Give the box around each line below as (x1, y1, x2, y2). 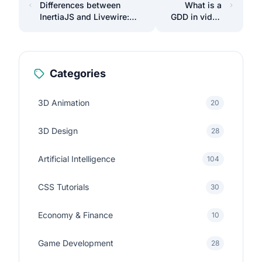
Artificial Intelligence (38, 154, 115, 164)
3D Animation (38, 98, 89, 108)
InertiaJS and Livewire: (40, 12, 130, 22)
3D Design (38, 126, 78, 136)
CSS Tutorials (38, 182, 89, 192)
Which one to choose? (40, 23, 126, 33)
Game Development (38, 238, 113, 248)
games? (191, 23, 222, 33)
